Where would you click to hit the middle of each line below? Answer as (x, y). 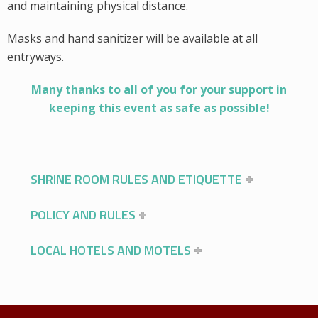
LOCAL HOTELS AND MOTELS (111, 250)
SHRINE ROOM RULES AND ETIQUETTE (136, 179)
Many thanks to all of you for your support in (159, 89)
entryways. (35, 57)
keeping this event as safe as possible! (159, 108)
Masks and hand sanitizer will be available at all (132, 38)
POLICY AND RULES (83, 215)
